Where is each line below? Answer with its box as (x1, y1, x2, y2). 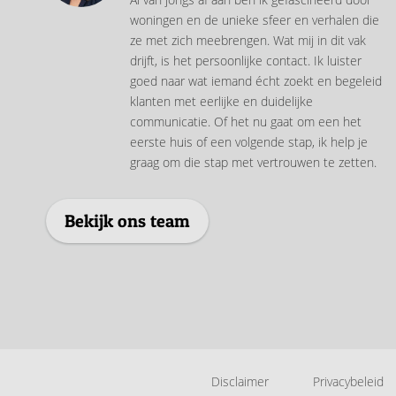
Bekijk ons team (65, 210, 190, 232)
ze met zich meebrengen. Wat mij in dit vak (130, 32, 366, 49)
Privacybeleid (312, 373, 384, 390)
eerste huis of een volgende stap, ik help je (130, 133, 368, 150)
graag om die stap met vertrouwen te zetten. (130, 154, 377, 171)
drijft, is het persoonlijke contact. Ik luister (130, 52, 362, 69)
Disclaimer (210, 373, 269, 390)
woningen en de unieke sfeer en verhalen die (130, 11, 379, 28)
